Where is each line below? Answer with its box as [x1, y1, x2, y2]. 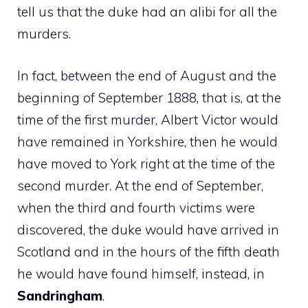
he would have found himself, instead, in [17, 265, 265, 282]
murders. [17, 25, 71, 42]
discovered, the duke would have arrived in [17, 221, 279, 238]
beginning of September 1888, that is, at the [17, 89, 281, 106]
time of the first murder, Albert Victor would [17, 111, 278, 128]
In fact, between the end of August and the [17, 67, 276, 84]
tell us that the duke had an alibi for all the [17, 3, 277, 20]
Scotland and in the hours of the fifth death [17, 243, 280, 260]
